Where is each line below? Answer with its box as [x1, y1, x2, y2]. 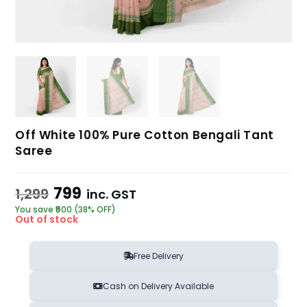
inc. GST [86, 185, 137, 203]
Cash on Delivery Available [102, 280, 214, 292]
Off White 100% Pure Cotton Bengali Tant [15, 126, 274, 143]
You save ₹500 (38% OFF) [15, 203, 116, 215]
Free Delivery [133, 249, 184, 262]
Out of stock [15, 212, 79, 226]
